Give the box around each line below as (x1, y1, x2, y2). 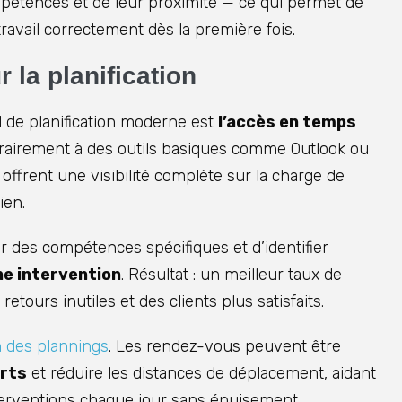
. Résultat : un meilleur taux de (121, 265, 342, 285)
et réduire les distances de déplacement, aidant (27, 363, 376, 384)
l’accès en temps (218, 112, 356, 133)
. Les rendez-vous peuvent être (109, 336, 341, 357)
